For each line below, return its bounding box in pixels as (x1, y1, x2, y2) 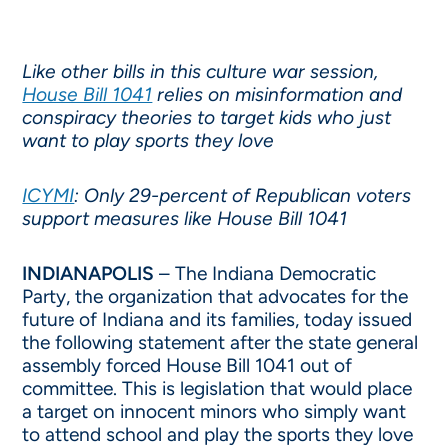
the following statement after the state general (22, 331, 419, 354)
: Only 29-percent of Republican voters (74, 184, 412, 207)
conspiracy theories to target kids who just (22, 106, 392, 129)
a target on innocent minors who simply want (22, 400, 407, 423)
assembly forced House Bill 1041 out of (22, 354, 353, 377)
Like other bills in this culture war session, (22, 60, 379, 83)
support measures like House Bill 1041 (22, 207, 348, 230)
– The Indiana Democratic (154, 262, 377, 285)
